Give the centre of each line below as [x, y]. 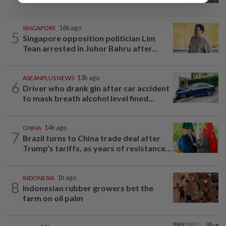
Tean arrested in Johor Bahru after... [90, 48]
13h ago [88, 78]
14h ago [55, 128]
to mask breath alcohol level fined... [89, 98]
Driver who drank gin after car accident [96, 88]
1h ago [67, 178]
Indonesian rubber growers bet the [88, 188]
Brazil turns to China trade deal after [92, 138]
